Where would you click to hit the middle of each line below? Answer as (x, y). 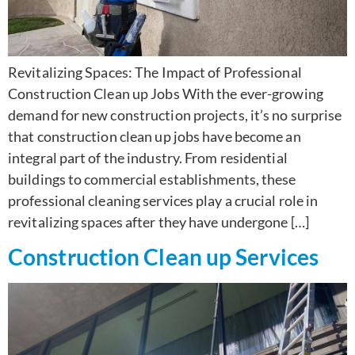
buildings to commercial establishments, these (152, 179)
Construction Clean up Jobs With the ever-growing (166, 93)
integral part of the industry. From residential (148, 157)
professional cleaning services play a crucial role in (163, 200)
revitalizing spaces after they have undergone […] (158, 221)
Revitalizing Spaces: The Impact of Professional (155, 72)
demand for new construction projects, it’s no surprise (175, 115)
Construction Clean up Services (163, 257)
